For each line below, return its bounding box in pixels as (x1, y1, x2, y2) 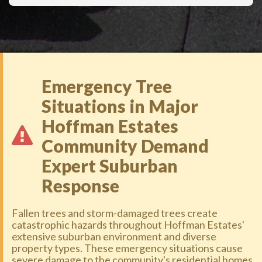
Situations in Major (42, 95, 198, 116)
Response (42, 175, 119, 196)
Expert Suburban (42, 155, 178, 176)
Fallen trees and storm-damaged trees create (12, 206, 218, 219)
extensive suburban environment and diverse (12, 230, 216, 243)
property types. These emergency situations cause (12, 242, 243, 254)
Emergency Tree (42, 75, 172, 96)
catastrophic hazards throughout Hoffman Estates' (12, 218, 244, 231)
